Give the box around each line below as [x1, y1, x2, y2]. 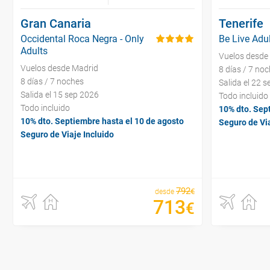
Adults [20, 45, 48, 57]
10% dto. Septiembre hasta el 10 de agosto [20, 116, 184, 126]
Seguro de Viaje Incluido [20, 129, 114, 139]
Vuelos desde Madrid [20, 63, 98, 73]
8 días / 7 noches [20, 76, 84, 86]
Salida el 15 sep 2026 [20, 89, 99, 99]
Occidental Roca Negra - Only [20, 33, 144, 45]
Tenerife [219, 16, 263, 31]
